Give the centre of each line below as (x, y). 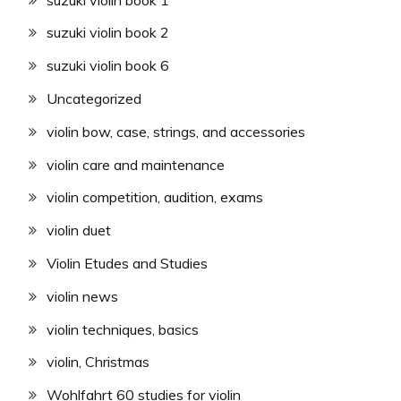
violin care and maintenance (136, 164)
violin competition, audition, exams (155, 197)
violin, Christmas (98, 362)
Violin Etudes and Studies (127, 263)
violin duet (79, 230)
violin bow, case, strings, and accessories (176, 131)
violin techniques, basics (123, 329)
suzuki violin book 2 (108, 33)
